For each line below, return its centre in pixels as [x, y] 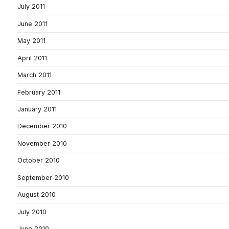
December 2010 [42, 126]
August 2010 [37, 195]
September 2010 [43, 177]
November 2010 [42, 143]
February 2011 [39, 92]
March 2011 [35, 75]
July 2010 [32, 212]
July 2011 [31, 7]
